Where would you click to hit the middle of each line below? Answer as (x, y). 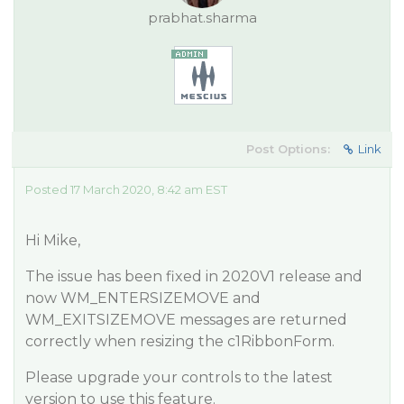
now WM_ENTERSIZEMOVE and (143, 298)
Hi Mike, (53, 240)
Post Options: (288, 149)
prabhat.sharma (202, 18)
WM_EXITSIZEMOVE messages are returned (186, 320)
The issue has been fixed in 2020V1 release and (194, 276)
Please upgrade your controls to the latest (179, 377)
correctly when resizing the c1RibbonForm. (180, 341)
